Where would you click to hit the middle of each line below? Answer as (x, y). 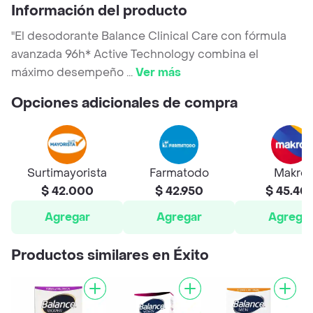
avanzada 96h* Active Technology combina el (135, 54)
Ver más (158, 73)
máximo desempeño (69, 73)
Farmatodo (179, 173)
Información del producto (99, 12)
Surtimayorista (67, 173)
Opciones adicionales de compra (124, 104)
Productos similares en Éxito (110, 256)
